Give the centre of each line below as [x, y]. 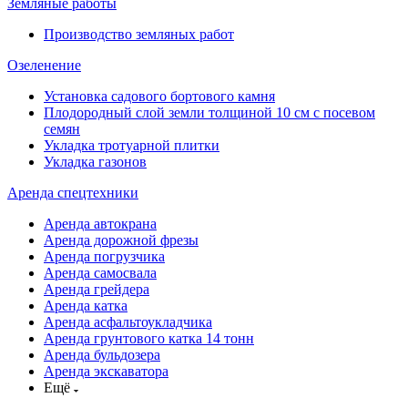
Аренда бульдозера [102, 355]
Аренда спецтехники [73, 193]
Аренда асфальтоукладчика [128, 322]
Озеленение [44, 65]
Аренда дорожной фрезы [121, 240]
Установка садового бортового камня [159, 96]
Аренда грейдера [97, 289]
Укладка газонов [95, 162]
